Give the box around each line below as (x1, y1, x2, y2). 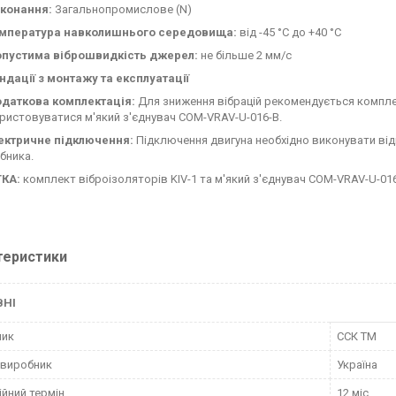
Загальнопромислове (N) (52, 3, 192, 16)
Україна (337, 358, 377, 371)
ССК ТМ (337, 330, 377, 343)
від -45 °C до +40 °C (237, 26, 341, 39)
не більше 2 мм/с (198, 49, 292, 62)
